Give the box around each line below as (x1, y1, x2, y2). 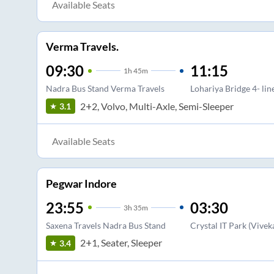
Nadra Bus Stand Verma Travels (45, 83, 165, 94)
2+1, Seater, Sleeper (80, 237, 162, 249)
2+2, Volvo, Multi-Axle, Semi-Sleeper (80, 100, 234, 112)
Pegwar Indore (45, 176, 117, 190)
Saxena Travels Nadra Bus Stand (45, 220, 166, 231)
